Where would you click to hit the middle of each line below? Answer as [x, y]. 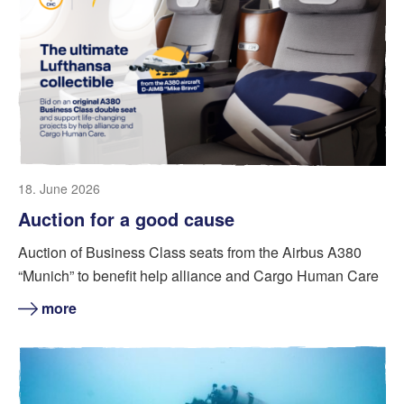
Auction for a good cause [126, 219]
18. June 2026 [59, 189]
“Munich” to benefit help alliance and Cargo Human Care [198, 276]
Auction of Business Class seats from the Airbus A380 [190, 252]
